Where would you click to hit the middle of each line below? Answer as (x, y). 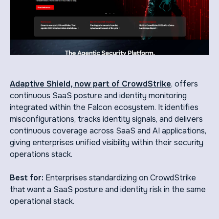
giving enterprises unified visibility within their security (107, 143)
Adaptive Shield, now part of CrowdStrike (90, 84)
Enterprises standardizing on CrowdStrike (120, 178)
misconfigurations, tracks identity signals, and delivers (106, 119)
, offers (185, 84)
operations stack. (41, 154)
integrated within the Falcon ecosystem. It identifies (104, 108)
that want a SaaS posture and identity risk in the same (108, 190)
